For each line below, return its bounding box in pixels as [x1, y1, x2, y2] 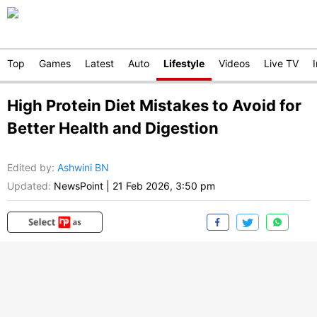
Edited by [7, 161, 52, 174]
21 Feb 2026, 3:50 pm [113, 180, 215, 192]
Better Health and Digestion [7, 119, 219, 137]
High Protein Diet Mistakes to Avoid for [7, 96, 301, 115]
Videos [219, 57, 250, 69]
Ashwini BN [57, 161, 109, 174]
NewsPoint [54, 180, 103, 192]
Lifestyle [163, 57, 204, 69]
